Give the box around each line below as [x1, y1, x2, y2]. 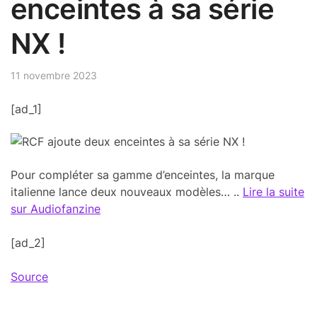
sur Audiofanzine [11, 202, 100, 217]
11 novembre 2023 [11, 69, 97, 82]
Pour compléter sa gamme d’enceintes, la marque [11, 168, 275, 183]
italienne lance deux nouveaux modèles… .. [11, 185, 243, 200]
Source [11, 270, 48, 284]
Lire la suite [243, 185, 304, 200]
